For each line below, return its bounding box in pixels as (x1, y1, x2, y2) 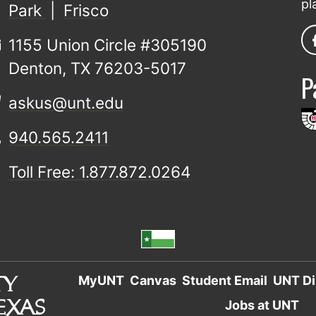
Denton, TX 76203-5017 (8, 59, 187, 78)
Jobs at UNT (225, 298, 300, 313)
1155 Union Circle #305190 (8, 35, 207, 55)
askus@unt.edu (8, 93, 124, 113)
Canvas (129, 273, 176, 288)
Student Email (181, 273, 267, 288)
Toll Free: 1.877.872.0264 (8, 162, 191, 182)
